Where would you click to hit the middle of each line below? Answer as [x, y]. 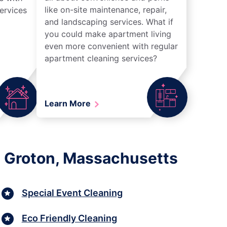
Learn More [69, 103]
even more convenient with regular [111, 46]
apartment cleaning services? [101, 58]
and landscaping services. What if [109, 22]
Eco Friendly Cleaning [69, 218]
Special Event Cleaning [72, 193]
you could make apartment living [108, 34]
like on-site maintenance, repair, [106, 9]
